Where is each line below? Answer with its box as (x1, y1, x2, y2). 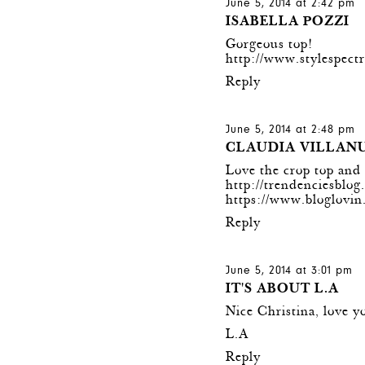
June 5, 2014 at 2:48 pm (226, 123, 356, 137)
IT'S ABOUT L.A (226, 281, 340, 297)
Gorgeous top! (226, 37, 314, 53)
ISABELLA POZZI (226, 14, 350, 30)
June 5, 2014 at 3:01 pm (226, 264, 354, 278)
